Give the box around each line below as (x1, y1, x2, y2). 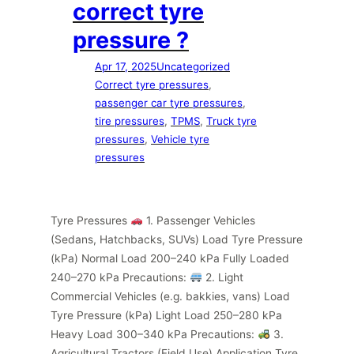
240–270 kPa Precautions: (51, 270, 190, 284)
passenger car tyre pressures (95, 96, 243, 109)
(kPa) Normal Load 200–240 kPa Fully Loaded (51, 251, 289, 265)
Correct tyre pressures (95, 77, 209, 91)
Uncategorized (156, 59, 230, 73)
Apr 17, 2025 (95, 59, 156, 73)
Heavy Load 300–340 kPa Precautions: (51, 327, 258, 341)
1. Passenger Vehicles (142, 213, 255, 227)
